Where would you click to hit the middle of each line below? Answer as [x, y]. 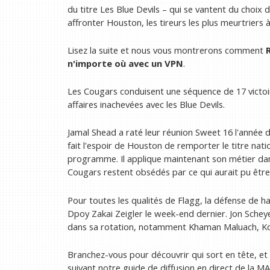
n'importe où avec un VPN [125, 64]
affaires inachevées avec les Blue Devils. [146, 105]
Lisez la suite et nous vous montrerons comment [167, 50]
